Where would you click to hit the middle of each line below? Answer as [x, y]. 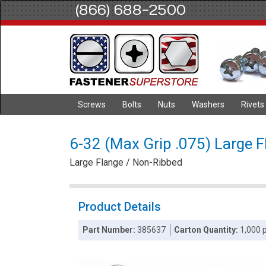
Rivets [253, 104]
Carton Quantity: [207, 230]
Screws [92, 104]
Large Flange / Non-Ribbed [126, 162]
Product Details [120, 207]
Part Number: [110, 230]
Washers [208, 104]
